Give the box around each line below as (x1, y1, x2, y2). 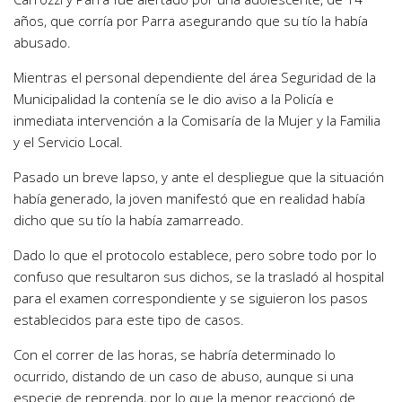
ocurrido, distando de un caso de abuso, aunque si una (13, 367, 354, 386)
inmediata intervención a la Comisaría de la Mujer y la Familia (13, 111, 380, 130)
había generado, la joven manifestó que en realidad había (13, 189, 365, 208)
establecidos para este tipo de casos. (13, 310, 244, 329)
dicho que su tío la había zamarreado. (13, 211, 244, 230)
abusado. (13, 33, 71, 52)
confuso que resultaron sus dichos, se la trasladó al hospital (13, 267, 384, 286)
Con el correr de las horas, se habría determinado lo (13, 345, 336, 364)
